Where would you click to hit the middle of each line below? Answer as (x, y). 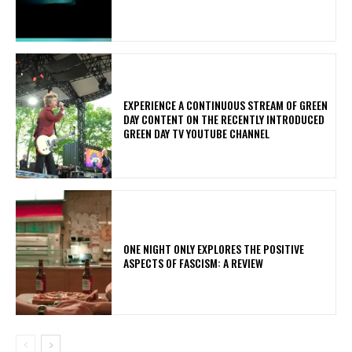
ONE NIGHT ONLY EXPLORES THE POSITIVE (214, 248)
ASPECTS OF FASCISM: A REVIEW (194, 262)
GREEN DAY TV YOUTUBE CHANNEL (197, 133)
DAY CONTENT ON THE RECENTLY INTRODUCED (224, 119)
